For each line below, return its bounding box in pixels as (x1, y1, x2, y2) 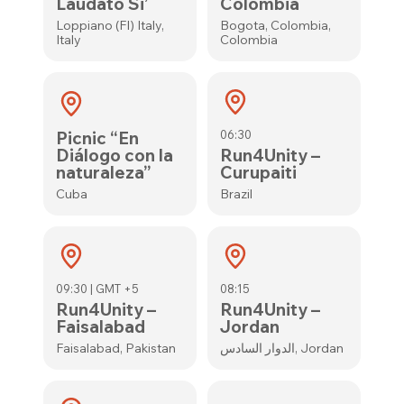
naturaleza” (56, 161, 151, 183)
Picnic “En (56, 127, 140, 149)
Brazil (219, 186, 252, 202)
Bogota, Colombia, (219, 17, 331, 33)
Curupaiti (219, 161, 297, 183)
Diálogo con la (56, 144, 174, 166)
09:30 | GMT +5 (56, 281, 140, 296)
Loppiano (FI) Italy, (56, 17, 165, 33)
